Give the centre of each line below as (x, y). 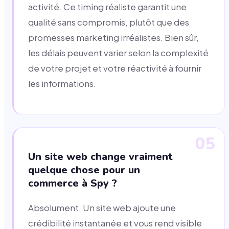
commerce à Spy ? (73, 184)
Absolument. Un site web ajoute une (102, 208)
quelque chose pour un (84, 170)
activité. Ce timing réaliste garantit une (107, 7)
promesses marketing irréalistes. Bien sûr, (113, 38)
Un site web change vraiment (100, 157)
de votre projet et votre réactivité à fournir (115, 68)
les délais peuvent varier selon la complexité (118, 53)
